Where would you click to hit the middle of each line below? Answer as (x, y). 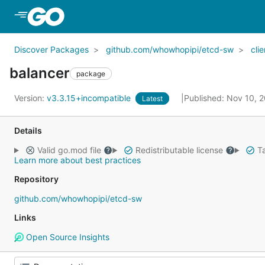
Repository (36, 179)
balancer (40, 73)
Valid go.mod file (69, 150)
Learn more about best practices (77, 160)
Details (28, 130)
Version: (30, 98)
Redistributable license (179, 150)
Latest (152, 98)
